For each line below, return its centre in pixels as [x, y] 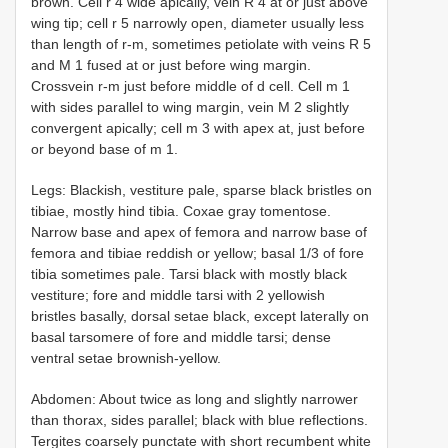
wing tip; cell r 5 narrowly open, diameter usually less [197, 22]
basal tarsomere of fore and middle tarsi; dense [181, 336]
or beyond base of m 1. [104, 148]
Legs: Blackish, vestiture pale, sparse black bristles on [201, 189]
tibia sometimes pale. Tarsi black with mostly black [189, 273]
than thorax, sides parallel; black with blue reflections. [199, 419]
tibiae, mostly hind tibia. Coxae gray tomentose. [181, 210]
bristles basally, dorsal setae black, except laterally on [200, 315]
